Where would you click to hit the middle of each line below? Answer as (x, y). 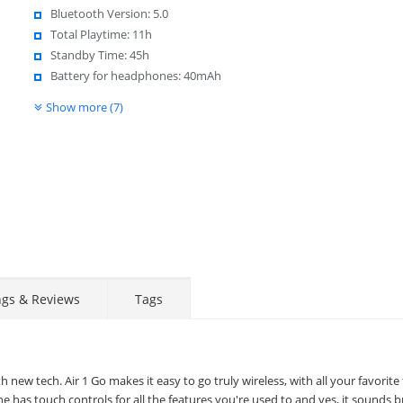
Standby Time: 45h (99, 54)
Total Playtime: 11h (101, 34)
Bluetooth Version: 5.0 (109, 13)
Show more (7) (84, 107)
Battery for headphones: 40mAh (135, 75)
